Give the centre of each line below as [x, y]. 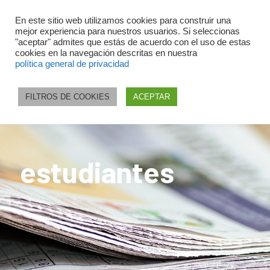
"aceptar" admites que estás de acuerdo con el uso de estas [133, 42]
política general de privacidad [72, 64]
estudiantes [97, 172]
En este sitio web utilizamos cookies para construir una [123, 20]
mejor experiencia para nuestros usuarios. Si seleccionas [127, 31]
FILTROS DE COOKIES [67, 97]
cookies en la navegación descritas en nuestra [106, 53]
